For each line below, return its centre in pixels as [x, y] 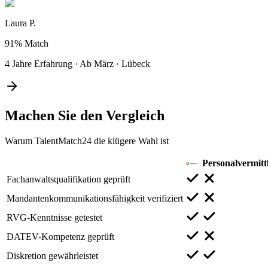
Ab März [97, 63]
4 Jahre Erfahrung [39, 63]
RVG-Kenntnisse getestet [54, 217]
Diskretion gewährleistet [52, 255]
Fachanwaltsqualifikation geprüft [68, 179]
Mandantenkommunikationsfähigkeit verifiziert [95, 198]
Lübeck [136, 63]
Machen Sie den [55, 115]
